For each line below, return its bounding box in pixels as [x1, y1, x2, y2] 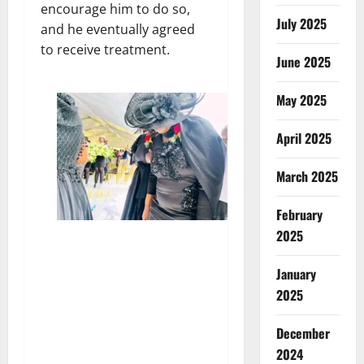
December [275, 323, 330, 343]
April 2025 [275, 128, 331, 148]
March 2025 [275, 166, 338, 186]
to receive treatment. [41, 40, 170, 58]
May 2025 [275, 89, 327, 110]
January [275, 263, 316, 284]
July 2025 [275, 13, 327, 33]
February [275, 204, 323, 224]
